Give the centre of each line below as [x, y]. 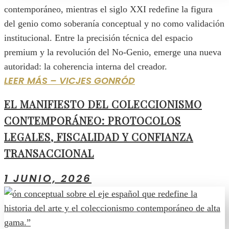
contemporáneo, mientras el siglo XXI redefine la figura [108, 9]
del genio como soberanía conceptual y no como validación [114, 23]
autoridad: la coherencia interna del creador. [86, 66]
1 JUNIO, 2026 [48, 178]
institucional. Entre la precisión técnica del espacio [98, 38]
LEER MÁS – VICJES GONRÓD [70, 80]
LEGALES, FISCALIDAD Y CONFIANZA [99, 137]
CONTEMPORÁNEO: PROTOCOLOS [93, 121]
